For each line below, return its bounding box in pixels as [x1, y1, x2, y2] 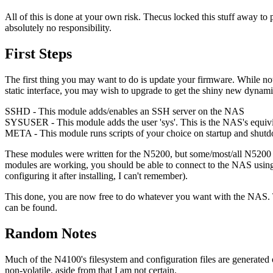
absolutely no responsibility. [5, 23, 112, 34]
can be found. [5, 202, 57, 213]
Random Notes [5, 225, 96, 242]
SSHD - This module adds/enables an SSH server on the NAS [5, 106, 244, 117]
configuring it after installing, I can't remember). [5, 171, 188, 182]
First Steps [5, 46, 72, 62]
